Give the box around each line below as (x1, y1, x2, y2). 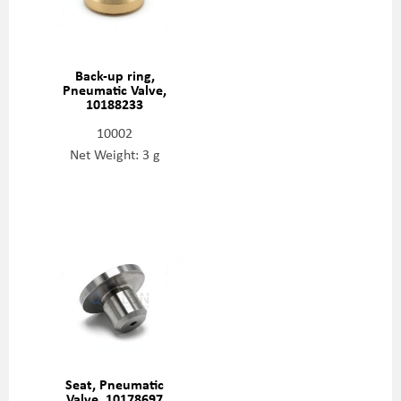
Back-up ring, (74, 64, 155, 85)
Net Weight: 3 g (69, 143, 160, 164)
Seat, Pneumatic (65, 374, 164, 395)
